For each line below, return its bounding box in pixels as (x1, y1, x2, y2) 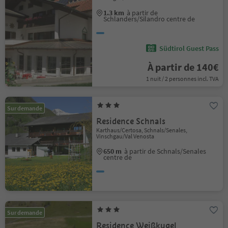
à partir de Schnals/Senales (124, 147, 207, 156)
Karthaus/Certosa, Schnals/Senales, (96, 126, 188, 134)
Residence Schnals (96, 116, 166, 127)
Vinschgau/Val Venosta (96, 132, 155, 140)
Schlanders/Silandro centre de (103, 14, 195, 23)
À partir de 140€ (147, 61, 219, 73)
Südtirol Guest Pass (159, 44, 219, 53)
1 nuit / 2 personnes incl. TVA (146, 75, 219, 82)
